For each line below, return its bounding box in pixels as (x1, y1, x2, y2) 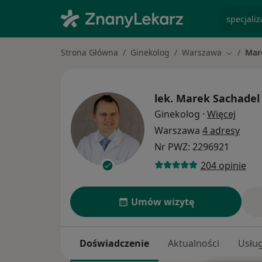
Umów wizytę (130, 195, 194, 209)
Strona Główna (61, 47, 118, 58)
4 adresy (202, 124, 240, 137)
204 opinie (200, 158, 246, 172)
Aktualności (168, 237, 219, 250)
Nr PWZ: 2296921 (154, 140, 229, 154)
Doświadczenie (80, 237, 149, 250)
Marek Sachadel (176, 91, 260, 106)
